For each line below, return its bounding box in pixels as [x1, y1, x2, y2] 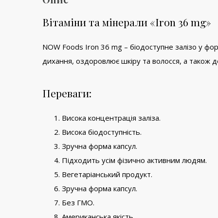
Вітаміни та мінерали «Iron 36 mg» [42, 15, 211, 29]
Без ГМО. [62, 197, 94, 207]
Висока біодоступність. [62, 127, 142, 137]
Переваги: [42, 86, 91, 100]
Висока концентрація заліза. [62, 112, 161, 123]
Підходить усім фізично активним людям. [62, 155, 207, 165]
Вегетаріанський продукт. [62, 169, 152, 179]
